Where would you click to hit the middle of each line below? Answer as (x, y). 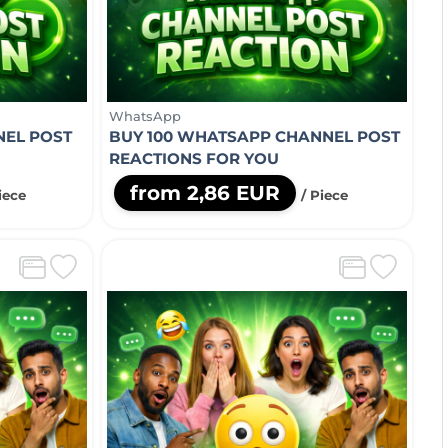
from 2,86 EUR (205, 192)
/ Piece (324, 194)
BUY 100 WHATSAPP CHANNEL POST (254, 136)
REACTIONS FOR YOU (194, 158)
